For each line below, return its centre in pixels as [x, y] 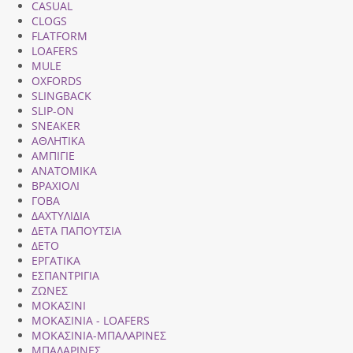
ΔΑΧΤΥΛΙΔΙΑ [61, 216]
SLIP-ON [53, 111]
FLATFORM [59, 36]
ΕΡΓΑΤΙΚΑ [56, 260]
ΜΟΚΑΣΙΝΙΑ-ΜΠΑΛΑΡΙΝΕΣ [99, 335]
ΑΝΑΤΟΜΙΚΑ [64, 171]
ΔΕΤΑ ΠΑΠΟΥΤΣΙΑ [76, 230]
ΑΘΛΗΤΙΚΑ [58, 141]
